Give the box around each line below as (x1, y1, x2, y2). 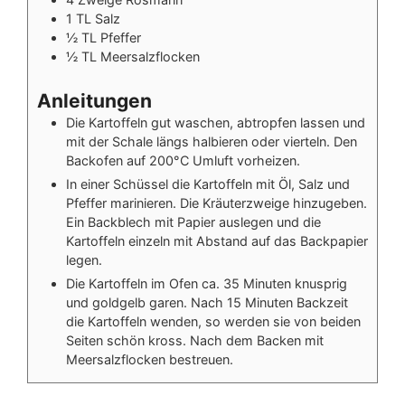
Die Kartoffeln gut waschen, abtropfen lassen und (65, 115, 365, 131)
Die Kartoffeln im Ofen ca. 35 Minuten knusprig (65, 276, 347, 292)
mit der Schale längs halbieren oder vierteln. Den (65, 134, 357, 150)
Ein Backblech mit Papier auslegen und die (65, 214, 321, 231)
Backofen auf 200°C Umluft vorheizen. (65, 153, 300, 169)
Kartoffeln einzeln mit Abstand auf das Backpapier (65, 233, 368, 250)
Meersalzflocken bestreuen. (65, 352, 233, 368)
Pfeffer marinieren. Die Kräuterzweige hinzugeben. (65, 195, 367, 212)
